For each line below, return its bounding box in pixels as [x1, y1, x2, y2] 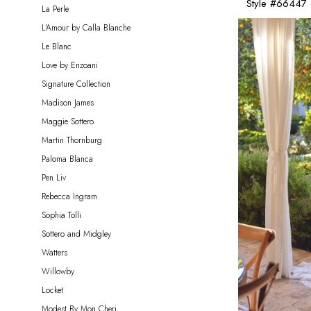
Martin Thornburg [42, 133, 102, 146]
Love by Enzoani [42, 58, 98, 72]
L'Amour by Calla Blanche [42, 21, 131, 34]
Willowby [42, 264, 74, 278]
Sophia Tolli [42, 208, 81, 221]
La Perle [42, 2, 69, 15]
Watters [42, 246, 67, 259]
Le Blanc [42, 40, 72, 53]
